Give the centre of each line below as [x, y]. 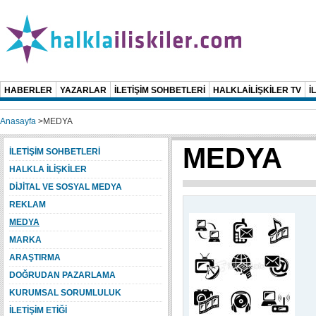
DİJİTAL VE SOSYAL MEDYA [66, 187]
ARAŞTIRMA [35, 257]
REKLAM [28, 205]
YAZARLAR [83, 90]
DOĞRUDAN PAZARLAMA [62, 275]
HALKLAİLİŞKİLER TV [257, 90]
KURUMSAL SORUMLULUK [65, 293]
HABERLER [28, 90]
